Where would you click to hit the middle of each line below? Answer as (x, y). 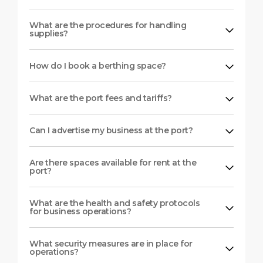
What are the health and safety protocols (114, 203)
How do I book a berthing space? (98, 65)
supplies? (49, 33)
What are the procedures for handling (108, 25)
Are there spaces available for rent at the (113, 162)
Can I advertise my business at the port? (111, 130)
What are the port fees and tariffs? (101, 98)
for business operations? (80, 211)
